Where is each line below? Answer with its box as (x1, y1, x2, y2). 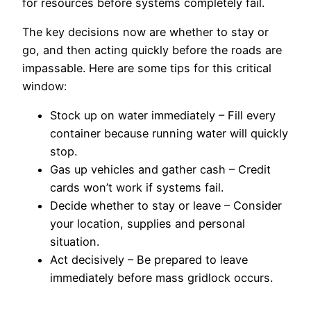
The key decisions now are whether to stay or (22, 25, 269, 40)
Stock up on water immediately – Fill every (50, 108, 276, 123)
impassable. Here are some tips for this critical (22, 61, 271, 76)
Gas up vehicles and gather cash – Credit (50, 162, 271, 177)
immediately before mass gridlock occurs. (50, 271, 273, 285)
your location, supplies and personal (50, 217, 245, 231)
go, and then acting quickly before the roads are (22, 43, 282, 58)
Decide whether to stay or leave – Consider (50, 199, 282, 213)
